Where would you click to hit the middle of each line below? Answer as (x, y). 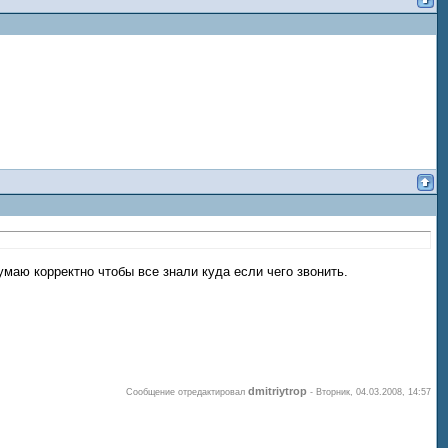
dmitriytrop (277, 390)
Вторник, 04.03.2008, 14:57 (373, 391)
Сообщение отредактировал (187, 391)
